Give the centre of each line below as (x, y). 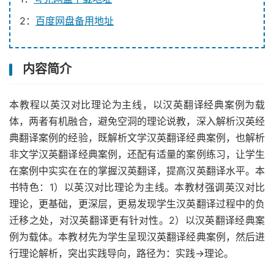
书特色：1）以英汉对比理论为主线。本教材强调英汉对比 (137, 187)
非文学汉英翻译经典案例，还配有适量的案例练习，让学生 (137, 154)
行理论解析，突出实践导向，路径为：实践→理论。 (121, 253)
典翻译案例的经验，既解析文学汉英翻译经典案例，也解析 (137, 138)
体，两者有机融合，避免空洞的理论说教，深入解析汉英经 (137, 121)
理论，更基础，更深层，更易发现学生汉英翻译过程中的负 (137, 204)
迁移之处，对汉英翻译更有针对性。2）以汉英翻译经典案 (137, 220)
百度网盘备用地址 (75, 21)
